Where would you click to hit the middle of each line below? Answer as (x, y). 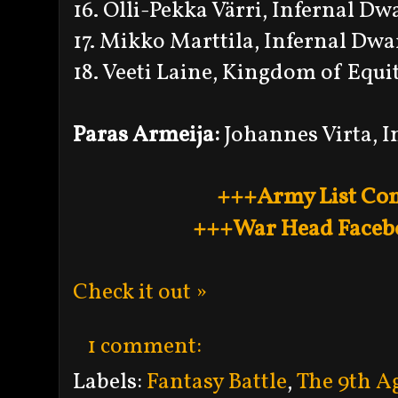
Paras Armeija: (146, 135)
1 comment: (147, 346)
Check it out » (140, 292)
